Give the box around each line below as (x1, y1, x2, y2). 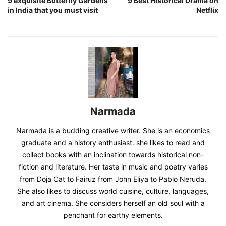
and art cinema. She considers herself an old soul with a (21, 199, 205, 207)
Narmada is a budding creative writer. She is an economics (16, 126, 210, 135)
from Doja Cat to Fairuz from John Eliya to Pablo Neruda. (20, 175, 206, 183)
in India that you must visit (8, 6, 98, 14)
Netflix (196, 6, 218, 14)
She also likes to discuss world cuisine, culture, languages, (17, 187, 209, 195)
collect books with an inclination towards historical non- (22, 150, 204, 159)
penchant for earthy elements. (63, 211, 163, 219)
